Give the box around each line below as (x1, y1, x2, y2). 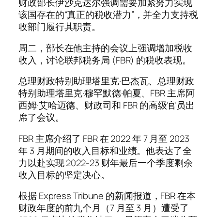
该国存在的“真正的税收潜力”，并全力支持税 (18, 8, 198, 21)
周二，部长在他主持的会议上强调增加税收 (18, 41, 193, 54)
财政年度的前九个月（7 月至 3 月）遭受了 (18, 201, 189, 215)
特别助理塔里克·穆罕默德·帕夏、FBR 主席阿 (18, 87, 195, 100)
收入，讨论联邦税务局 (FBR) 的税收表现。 (18, 53, 191, 66)
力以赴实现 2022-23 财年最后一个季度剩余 (18, 156, 193, 169)
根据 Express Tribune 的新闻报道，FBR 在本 (18, 189, 196, 202)
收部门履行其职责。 (18, 20, 101, 33)
